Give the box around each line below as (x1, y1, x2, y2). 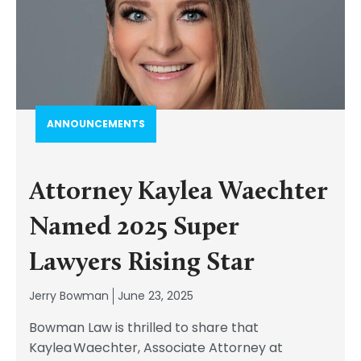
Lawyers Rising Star (29, 251, 255, 276)
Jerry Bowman (29, 288, 109, 304)
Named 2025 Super (29, 215, 239, 241)
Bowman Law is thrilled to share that (29, 318, 259, 337)
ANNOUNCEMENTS (47, 117, 145, 131)
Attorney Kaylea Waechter (29, 180, 328, 205)
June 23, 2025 (118, 288, 193, 304)
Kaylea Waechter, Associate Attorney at (29, 338, 283, 357)
